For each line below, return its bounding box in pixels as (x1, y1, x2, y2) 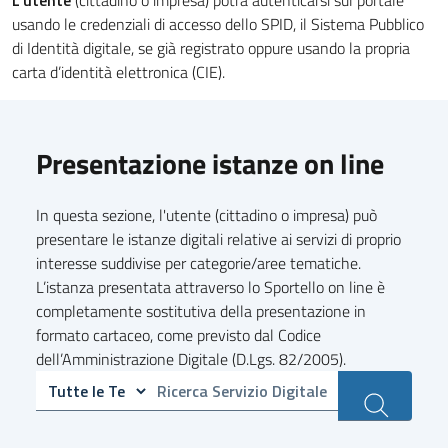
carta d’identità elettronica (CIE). (12, 60, 225, 84)
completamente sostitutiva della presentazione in (36, 299, 366, 323)
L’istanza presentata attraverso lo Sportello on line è (36, 275, 385, 299)
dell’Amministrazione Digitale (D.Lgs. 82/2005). (36, 347, 346, 371)
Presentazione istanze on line (36, 142, 384, 185)
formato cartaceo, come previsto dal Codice (36, 323, 321, 347)
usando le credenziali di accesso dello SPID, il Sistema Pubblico (12, 12, 424, 36)
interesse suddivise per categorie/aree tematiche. (36, 251, 361, 275)
